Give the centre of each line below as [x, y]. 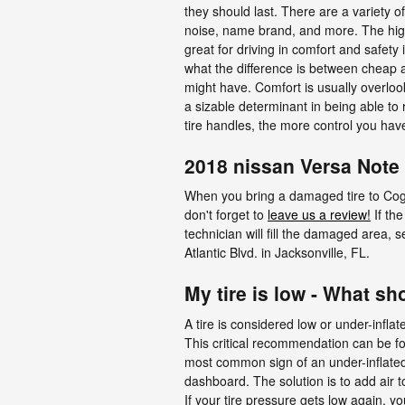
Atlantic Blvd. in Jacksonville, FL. [277, 252]
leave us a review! [319, 214]
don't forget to [226, 214]
